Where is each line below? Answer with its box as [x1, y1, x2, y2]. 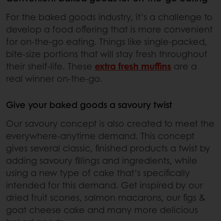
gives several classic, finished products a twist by [6, 141, 210, 154]
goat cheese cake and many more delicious [6, 203, 198, 216]
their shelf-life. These [6, 59, 95, 73]
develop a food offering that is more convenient [6, 22, 213, 36]
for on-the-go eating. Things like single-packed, [6, 35, 207, 48]
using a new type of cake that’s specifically [6, 166, 190, 179]
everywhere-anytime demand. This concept [6, 129, 194, 142]
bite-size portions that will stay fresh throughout [6, 47, 207, 60]
